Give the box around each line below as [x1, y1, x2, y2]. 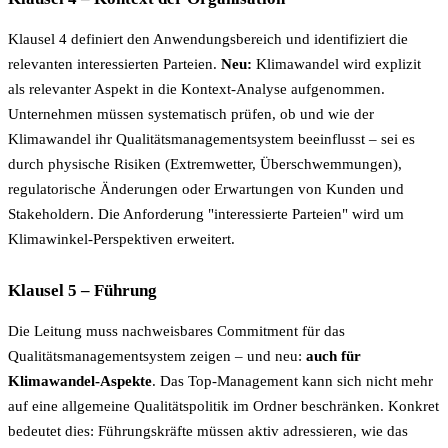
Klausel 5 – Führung [8, 281, 157, 301]
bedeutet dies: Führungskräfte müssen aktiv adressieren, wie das [8, 423, 408, 440]
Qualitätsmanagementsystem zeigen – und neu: [8, 348, 306, 365]
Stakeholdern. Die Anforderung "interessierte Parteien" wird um [8, 205, 404, 222]
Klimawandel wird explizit [252, 55, 421, 72]
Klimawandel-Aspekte [8, 373, 152, 390]
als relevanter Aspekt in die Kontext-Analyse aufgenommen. [8, 80, 385, 97]
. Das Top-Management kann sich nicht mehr [152, 373, 433, 390]
